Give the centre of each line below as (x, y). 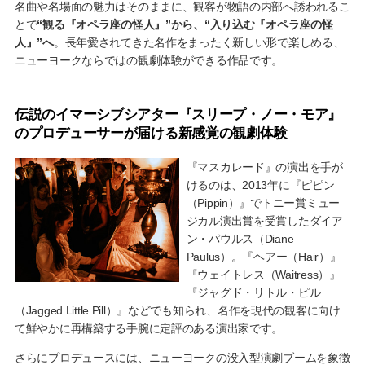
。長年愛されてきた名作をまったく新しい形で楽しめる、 (199, 43)
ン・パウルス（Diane (240, 239)
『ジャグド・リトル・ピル (253, 293)
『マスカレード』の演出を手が (264, 167)
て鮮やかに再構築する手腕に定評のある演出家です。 (149, 329)
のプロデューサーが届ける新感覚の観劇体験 (151, 134)
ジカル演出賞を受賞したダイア (264, 221)
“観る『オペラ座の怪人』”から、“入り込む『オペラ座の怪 (185, 25)
